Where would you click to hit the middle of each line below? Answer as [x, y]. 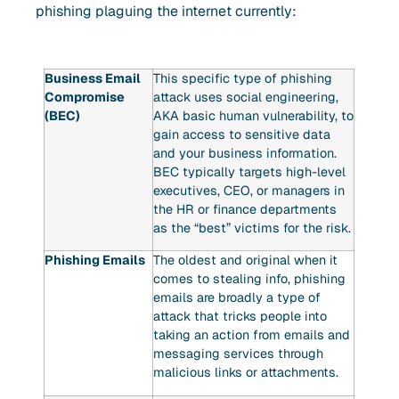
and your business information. [245, 154]
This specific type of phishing [243, 79]
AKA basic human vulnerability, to [254, 116]
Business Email [93, 79]
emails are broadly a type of [237, 298]
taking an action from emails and [252, 335]
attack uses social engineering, [246, 98]
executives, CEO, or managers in [249, 191]
